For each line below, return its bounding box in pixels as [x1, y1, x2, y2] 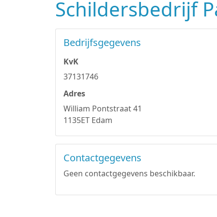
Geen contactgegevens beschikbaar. [63, 168, 195, 179]
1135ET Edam [63, 115, 112, 125]
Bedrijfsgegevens [63, 36, 141, 49]
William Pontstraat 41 [63, 103, 142, 114]
